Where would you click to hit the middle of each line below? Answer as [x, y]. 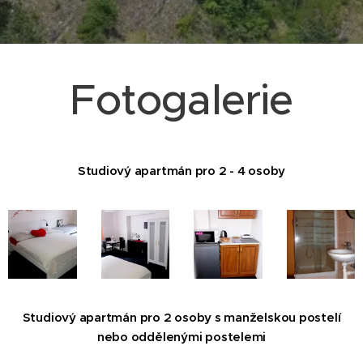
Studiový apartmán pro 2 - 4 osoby [181, 171]
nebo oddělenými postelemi [181, 336]
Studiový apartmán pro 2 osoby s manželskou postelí [181, 317]
